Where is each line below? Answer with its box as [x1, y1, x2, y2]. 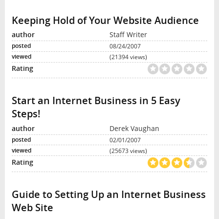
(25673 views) [109, 146, 147, 154]
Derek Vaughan [109, 123, 159, 133]
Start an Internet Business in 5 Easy [11, 94, 180, 108]
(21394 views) [109, 53, 147, 61]
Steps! [11, 107, 41, 121]
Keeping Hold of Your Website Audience [11, 13, 199, 27]
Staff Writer [109, 30, 147, 40]
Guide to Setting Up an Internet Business [11, 187, 206, 201]
